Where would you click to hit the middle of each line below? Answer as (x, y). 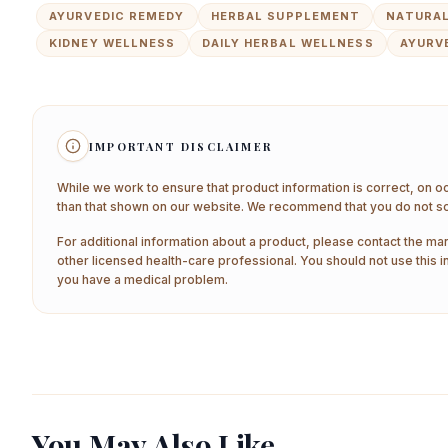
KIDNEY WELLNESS (112, 43)
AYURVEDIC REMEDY (117, 16)
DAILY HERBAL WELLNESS (287, 43)
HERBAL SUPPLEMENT (285, 16)
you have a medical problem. (142, 279)
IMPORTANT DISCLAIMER (180, 146)
